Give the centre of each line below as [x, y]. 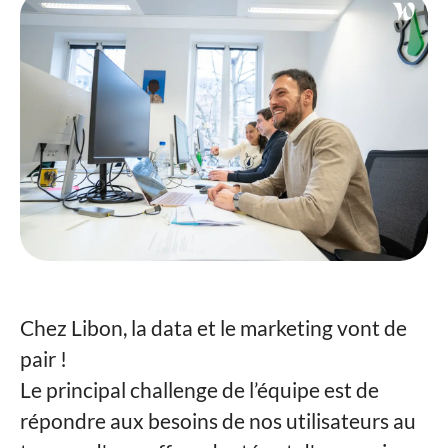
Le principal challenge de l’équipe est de [199, 389]
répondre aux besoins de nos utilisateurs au [218, 420]
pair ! [43, 358]
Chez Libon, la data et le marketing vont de [213, 327]
